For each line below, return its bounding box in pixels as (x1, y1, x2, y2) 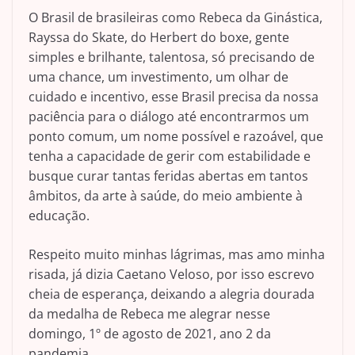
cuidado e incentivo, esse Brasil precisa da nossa (29, 88, 319, 106)
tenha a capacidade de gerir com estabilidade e (29, 147, 311, 166)
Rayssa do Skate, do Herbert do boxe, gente (29, 29, 289, 47)
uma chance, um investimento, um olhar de (29, 68, 288, 86)
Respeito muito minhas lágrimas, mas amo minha (29, 246, 325, 264)
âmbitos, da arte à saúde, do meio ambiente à (29, 187, 303, 205)
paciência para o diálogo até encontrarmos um (29, 108, 309, 126)
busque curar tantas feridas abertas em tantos (29, 167, 308, 185)
